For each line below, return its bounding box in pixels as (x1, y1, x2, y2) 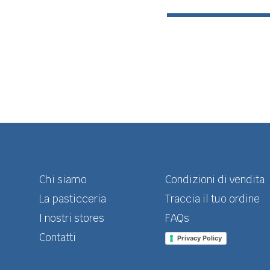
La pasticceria (39, 192, 106, 206)
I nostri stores (39, 212, 104, 225)
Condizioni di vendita (165, 173, 265, 186)
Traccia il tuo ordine (165, 192, 260, 206)
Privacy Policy (177, 234, 222, 243)
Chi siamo (39, 173, 87, 186)
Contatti (39, 231, 76, 244)
